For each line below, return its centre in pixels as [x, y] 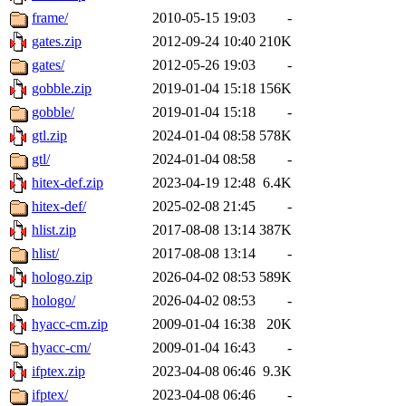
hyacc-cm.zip [70, 324]
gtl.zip [49, 136]
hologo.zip [62, 277]
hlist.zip [54, 230]
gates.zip [57, 42]
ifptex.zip [58, 372]
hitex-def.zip [68, 183]
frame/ [50, 18]
